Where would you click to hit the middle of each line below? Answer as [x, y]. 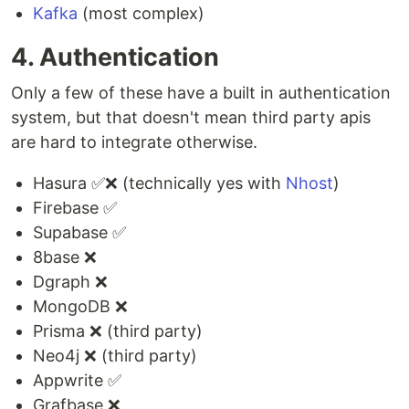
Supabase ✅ [79, 233]
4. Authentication [115, 58]
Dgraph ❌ [70, 282]
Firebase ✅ [75, 208]
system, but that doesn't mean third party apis [191, 118]
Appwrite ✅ [77, 381]
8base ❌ [65, 257]
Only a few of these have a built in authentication [201, 93]
